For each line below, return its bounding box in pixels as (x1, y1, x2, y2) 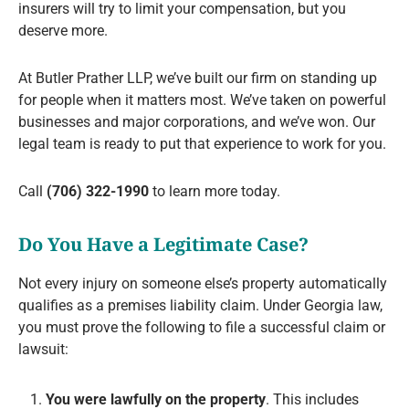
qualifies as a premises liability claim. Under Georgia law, (18, 297, 383, 315)
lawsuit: (18, 341, 68, 359)
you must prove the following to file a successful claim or (18, 319, 385, 337)
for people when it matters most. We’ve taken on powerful (18, 91, 386, 110)
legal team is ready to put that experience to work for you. (18, 135, 386, 153)
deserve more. (18, 22, 108, 40)
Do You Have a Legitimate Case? (18, 232, 309, 257)
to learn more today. (149, 183, 280, 201)
